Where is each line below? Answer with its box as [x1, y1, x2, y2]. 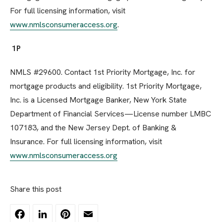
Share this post [10, 184, 61, 195]
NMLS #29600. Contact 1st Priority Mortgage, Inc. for [10, 67, 195, 78]
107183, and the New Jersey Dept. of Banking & [10, 122, 176, 133]
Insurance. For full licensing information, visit [10, 136, 162, 147]
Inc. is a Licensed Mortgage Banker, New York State [10, 95, 187, 106]
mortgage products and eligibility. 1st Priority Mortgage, [10, 81, 202, 92]
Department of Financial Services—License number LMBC [10, 109, 211, 119]
